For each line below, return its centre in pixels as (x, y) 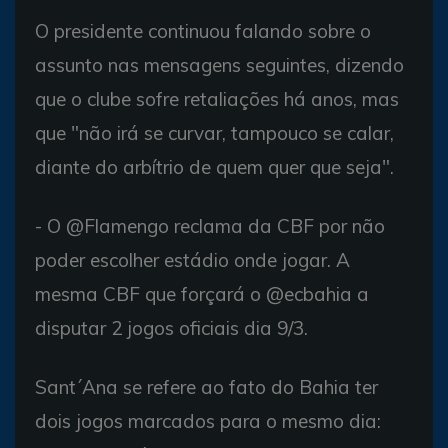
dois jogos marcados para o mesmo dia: (208, 421)
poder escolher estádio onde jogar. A (192, 260)
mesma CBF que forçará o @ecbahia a (202, 294)
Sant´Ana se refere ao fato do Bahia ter (206, 387)
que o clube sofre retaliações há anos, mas (217, 99)
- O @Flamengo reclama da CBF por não (210, 226)
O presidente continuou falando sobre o (203, 31)
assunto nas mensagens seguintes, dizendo (219, 65)
